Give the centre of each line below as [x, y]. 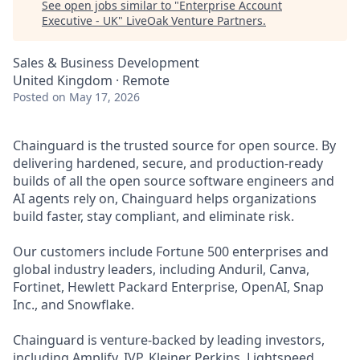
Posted [31, 97]
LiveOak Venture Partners [194, 20]
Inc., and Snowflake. [74, 305]
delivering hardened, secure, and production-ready [168, 163]
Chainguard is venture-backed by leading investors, [169, 340]
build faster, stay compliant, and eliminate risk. [153, 216]
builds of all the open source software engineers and [174, 181]
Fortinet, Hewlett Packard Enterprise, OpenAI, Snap [168, 287]
